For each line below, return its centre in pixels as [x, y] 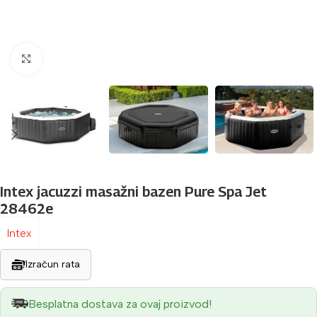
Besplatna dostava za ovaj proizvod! [120, 304]
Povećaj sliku [74, 59]
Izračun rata [53, 264]
